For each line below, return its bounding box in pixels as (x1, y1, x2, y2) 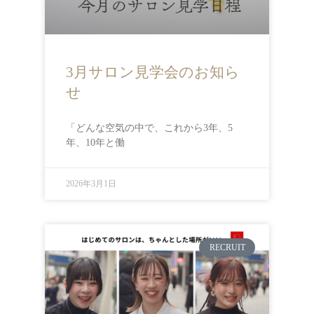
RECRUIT (209, 242, 245, 252)
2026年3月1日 (66, 178, 116, 189)
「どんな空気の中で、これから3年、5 (66, 122, 233, 133)
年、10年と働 (66, 137, 125, 148)
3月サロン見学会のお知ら (66, 63, 240, 81)
